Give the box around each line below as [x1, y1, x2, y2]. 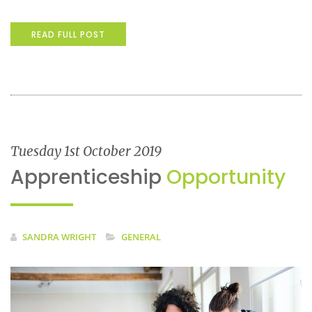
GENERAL [121, 230, 161, 243]
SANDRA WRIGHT [22, 230, 96, 243]
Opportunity [166, 163, 286, 191]
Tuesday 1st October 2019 [10, 142, 162, 159]
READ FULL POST [31, 28, 105, 40]
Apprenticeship [10, 163, 166, 191]
